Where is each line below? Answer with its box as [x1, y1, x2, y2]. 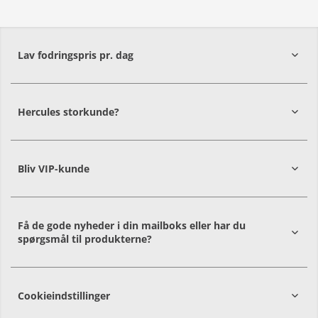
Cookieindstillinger [18, 289, 110, 302]
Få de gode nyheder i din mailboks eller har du [18, 219, 246, 232]
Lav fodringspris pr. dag [18, 48, 133, 62]
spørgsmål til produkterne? [18, 232, 152, 246]
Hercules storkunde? [18, 105, 119, 119]
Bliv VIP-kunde [18, 162, 89, 175]
